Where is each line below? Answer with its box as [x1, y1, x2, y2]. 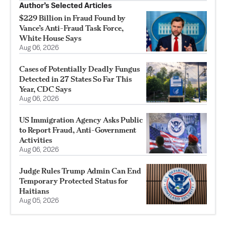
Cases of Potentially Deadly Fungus [19, 64, 140, 74]
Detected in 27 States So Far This [19, 74, 132, 84]
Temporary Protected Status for [19, 176, 128, 186]
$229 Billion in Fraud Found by [19, 13, 126, 23]
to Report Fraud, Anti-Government [19, 125, 136, 135]
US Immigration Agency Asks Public [19, 115, 143, 125]
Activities [19, 135, 52, 145]
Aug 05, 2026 [19, 197, 59, 204]
